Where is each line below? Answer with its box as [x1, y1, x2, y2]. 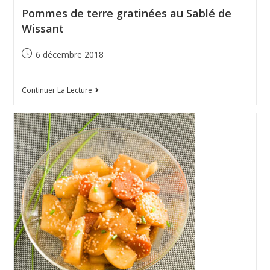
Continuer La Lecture [21, 85, 92, 96]
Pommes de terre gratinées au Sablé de [21, 6, 231, 21]
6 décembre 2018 [35, 49, 104, 61]
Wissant [21, 21, 64, 36]
